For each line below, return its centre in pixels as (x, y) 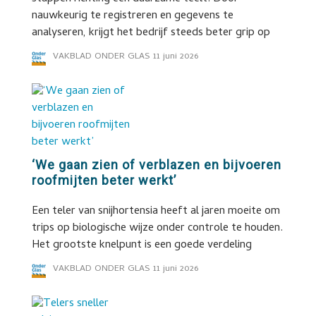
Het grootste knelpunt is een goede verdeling (141, 245)
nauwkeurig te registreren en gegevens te (132, 16)
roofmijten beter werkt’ (104, 180)
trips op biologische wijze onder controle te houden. (157, 229)
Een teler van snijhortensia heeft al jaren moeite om (156, 212)
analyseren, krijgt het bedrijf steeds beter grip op (151, 33)
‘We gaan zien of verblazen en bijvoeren (156, 165)
